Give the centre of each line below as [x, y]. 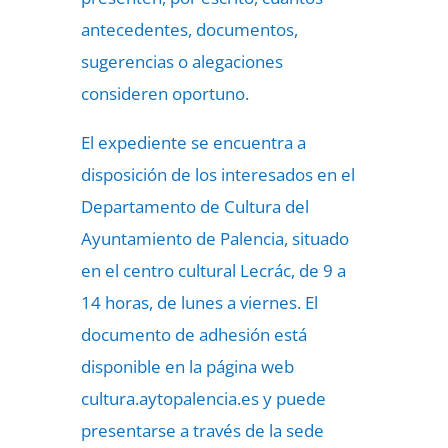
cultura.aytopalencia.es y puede [203, 398]
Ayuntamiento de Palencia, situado [214, 238]
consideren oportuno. [164, 93]
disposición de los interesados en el [217, 174]
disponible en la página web [187, 366]
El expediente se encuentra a [193, 142]
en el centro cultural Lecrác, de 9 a [213, 270]
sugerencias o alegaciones [181, 61]
